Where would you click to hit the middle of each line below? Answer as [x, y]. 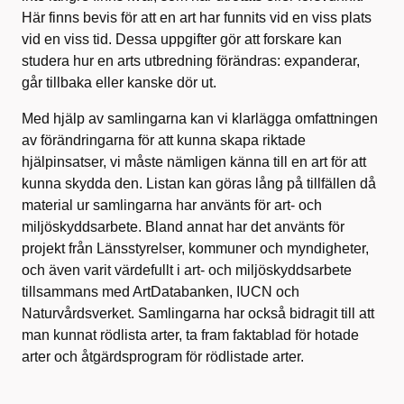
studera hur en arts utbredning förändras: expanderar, [191, 60]
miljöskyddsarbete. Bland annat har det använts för [183, 226]
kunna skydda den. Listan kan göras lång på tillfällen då [199, 183]
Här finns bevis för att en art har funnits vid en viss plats [197, 17]
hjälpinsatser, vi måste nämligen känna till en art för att [194, 161]
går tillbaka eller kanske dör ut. [119, 82]
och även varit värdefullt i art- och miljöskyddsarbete [187, 270]
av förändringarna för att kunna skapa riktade [164, 140]
